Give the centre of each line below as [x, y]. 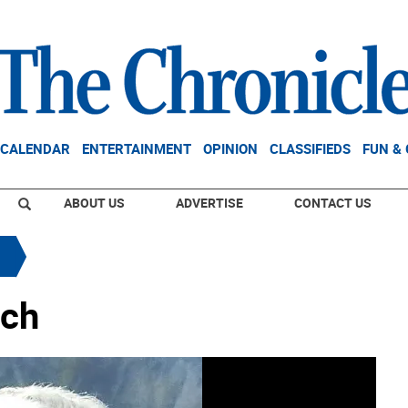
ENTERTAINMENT [137, 148]
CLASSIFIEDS [310, 148]
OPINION [230, 148]
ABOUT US [94, 203]
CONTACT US [333, 203]
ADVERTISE [209, 203]
